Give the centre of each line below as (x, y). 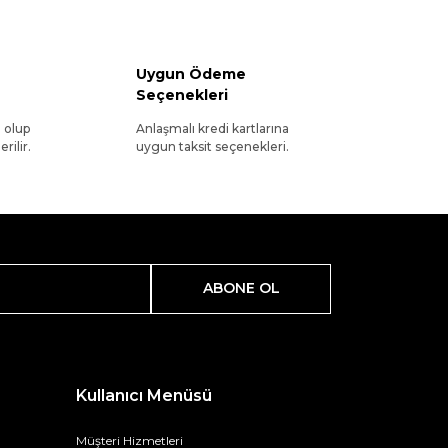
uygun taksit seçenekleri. (212, 146)
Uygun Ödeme (191, 73)
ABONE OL (241, 288)
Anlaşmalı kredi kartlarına (212, 128)
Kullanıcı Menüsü (144, 395)
